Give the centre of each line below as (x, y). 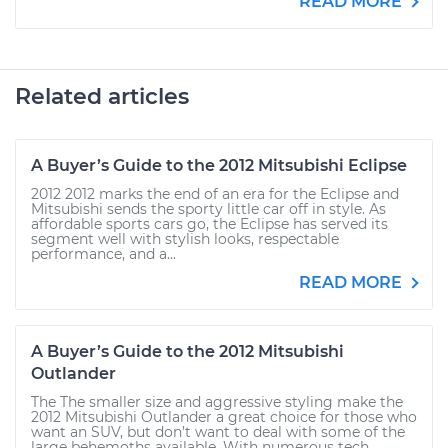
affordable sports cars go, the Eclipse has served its (209, 224)
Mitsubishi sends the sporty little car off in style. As (208, 209)
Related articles (102, 96)
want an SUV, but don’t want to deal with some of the (218, 432)
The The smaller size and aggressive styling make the (217, 402)
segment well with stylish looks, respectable (185, 239)
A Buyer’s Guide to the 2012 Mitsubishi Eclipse (219, 165)
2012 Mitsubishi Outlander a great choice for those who (224, 417)
